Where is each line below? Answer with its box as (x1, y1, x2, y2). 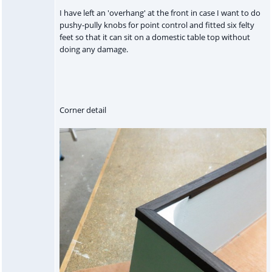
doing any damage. (59, 44, 128, 55)
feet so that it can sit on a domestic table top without (59, 32, 250, 43)
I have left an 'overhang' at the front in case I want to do (59, 7, 260, 19)
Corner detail (59, 104, 106, 116)
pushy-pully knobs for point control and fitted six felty (59, 19, 254, 31)
